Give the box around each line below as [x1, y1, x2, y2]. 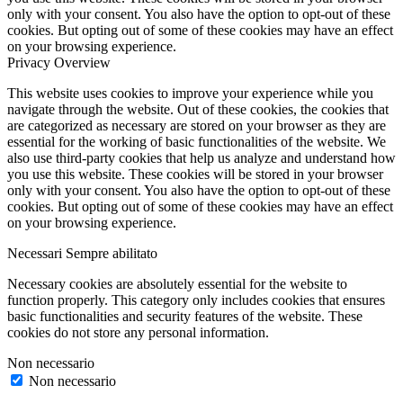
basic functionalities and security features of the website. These [7, 309, 363, 325]
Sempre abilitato [66, 246, 157, 262]
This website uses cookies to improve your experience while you [7, 85, 373, 102]
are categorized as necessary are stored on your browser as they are [7, 118, 386, 134]
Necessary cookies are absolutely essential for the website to [7, 276, 347, 292]
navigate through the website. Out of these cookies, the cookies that [7, 102, 389, 118]
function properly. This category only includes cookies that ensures [7, 292, 385, 309]
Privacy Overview [7, 55, 111, 71]
